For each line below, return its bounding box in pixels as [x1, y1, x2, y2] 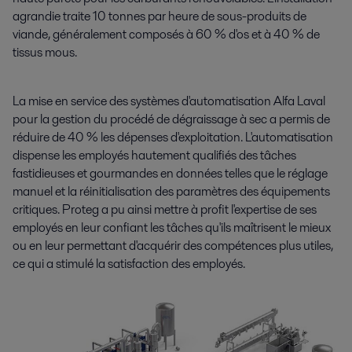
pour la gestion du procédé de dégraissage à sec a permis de [13, 110, 330, 129]
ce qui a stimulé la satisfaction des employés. [13, 255, 245, 273]
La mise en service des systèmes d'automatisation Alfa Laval [13, 92, 325, 111]
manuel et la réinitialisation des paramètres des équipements [13, 182, 330, 201]
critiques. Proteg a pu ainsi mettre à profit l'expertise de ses [13, 200, 317, 219]
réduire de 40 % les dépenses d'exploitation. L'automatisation [13, 128, 333, 147]
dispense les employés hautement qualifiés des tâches [13, 146, 296, 165]
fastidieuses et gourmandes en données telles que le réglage [13, 164, 328, 183]
